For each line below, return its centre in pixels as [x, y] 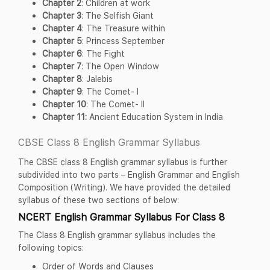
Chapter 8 [62, 78]
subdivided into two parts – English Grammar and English [129, 174]
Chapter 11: [66, 116]
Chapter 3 [62, 15]
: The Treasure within [124, 28]
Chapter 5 [62, 40]
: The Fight [103, 53]
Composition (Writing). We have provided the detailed [124, 187]
